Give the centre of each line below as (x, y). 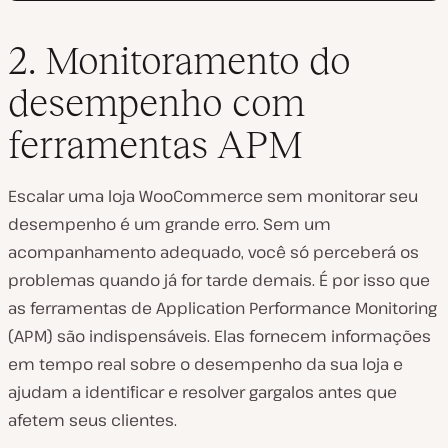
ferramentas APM (155, 144)
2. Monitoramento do (179, 60)
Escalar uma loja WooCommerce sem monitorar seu (213, 195)
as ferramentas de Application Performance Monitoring (222, 307)
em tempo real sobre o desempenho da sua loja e (205, 363)
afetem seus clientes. (92, 419)
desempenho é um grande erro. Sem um (169, 223)
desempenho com (156, 102)
